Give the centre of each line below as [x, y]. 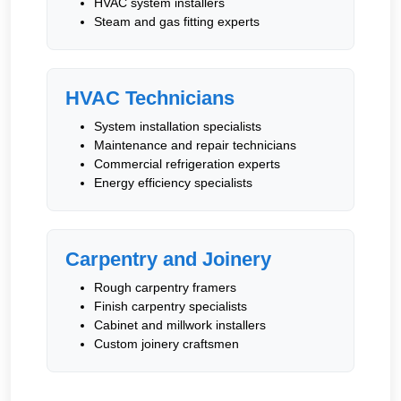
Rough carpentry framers [165, 287]
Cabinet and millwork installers [180, 324]
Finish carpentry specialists [171, 306]
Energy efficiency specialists [173, 182]
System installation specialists [178, 126]
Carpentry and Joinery [168, 259]
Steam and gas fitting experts [177, 21]
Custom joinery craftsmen [166, 343]
